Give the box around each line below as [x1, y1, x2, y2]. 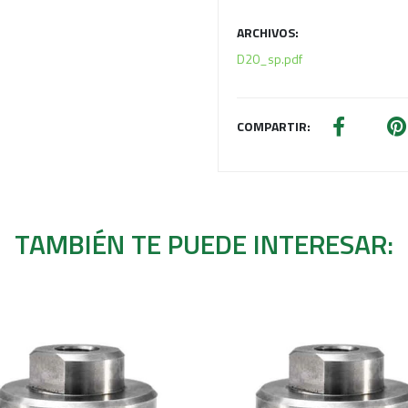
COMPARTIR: [237, 116, 311, 136]
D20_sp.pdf [237, 48, 302, 68]
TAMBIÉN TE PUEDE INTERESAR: [15, 222, 393, 265]
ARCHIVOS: [237, 22, 299, 42]
